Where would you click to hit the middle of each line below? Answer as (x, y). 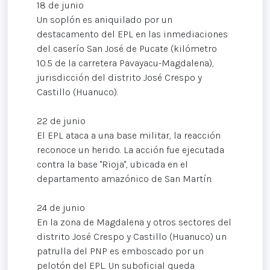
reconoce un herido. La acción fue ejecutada (130, 149)
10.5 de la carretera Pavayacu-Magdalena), (125, 63)
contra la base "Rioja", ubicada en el (112, 164)
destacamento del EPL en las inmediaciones (132, 34)
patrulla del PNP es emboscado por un (120, 251)
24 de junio (61, 207)
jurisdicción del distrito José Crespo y (119, 77)
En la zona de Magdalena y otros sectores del (134, 222)
